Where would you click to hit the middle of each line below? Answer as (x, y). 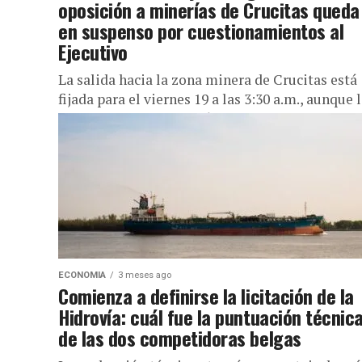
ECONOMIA (82, 275)
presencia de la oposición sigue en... (172, 118)
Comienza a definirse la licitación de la (206, 296)
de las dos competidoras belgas (180, 338)
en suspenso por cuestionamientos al (201, 31)
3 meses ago (145, 275)
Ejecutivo (93, 52)
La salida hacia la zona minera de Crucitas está (208, 80)
